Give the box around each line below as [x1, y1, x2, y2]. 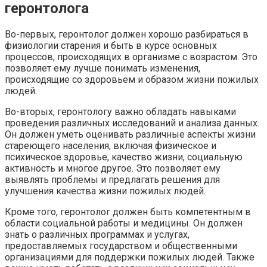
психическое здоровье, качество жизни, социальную [5, 151, 243, 163]
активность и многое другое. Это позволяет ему [5, 162, 221, 174]
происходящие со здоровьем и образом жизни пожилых [5, 73, 259, 85]
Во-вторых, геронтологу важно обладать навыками [5, 105, 236, 117]
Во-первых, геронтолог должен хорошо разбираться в [5, 28, 249, 40]
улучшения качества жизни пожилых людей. [5, 185, 206, 197]
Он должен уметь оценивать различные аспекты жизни [5, 128, 256, 140]
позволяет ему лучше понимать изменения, [5, 62, 200, 74]
